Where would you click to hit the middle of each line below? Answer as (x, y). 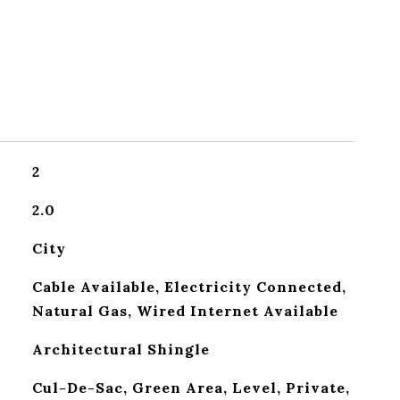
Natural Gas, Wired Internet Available (185, 311)
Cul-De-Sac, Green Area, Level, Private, (191, 387)
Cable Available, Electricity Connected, (189, 287)
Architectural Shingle (121, 349)
